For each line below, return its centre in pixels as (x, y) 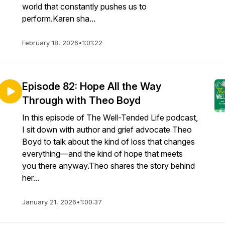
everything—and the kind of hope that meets (102, 154)
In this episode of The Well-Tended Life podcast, (110, 118)
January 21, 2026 (49, 202)
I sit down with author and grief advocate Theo (107, 130)
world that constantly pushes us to (84, 7)
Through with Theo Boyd (81, 100)
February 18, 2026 (50, 43)
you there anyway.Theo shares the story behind (108, 166)
